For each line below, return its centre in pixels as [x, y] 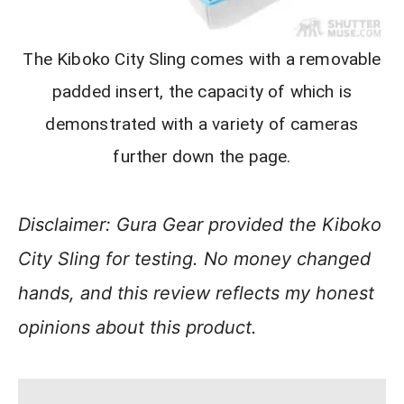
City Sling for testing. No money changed [194, 259]
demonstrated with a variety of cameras [202, 124]
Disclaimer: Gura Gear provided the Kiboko [200, 225]
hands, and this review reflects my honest [196, 294]
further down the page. [202, 157]
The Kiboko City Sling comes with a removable [202, 60]
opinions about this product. [138, 328]
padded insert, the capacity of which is [202, 92]
